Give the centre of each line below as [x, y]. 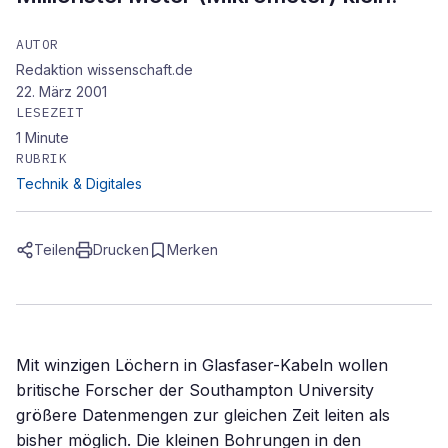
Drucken [121, 249]
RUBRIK [42, 158]
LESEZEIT [50, 112]
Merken [192, 249]
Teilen [54, 249]
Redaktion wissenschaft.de [104, 69]
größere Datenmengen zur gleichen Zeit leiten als [203, 415]
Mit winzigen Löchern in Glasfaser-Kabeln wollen [202, 365]
